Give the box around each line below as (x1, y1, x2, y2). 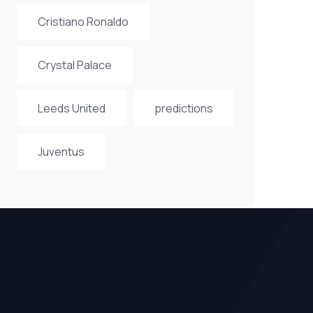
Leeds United (37, 101, 105, 116)
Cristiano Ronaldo (37, 14, 129, 29)
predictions (154, 101, 213, 116)
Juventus (37, 144, 85, 159)
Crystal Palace (37, 57, 112, 73)
